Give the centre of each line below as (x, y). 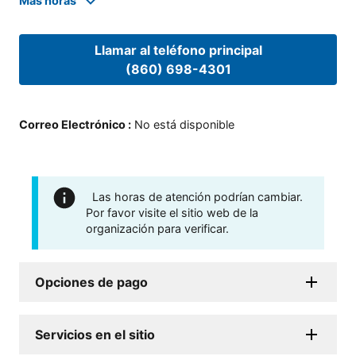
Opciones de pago (91, 282)
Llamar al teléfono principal (178, 50)
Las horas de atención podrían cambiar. (197, 196)
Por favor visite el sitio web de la (172, 212)
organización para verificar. (157, 228)
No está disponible (184, 124)
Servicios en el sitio (95, 334)
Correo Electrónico (72, 124)
